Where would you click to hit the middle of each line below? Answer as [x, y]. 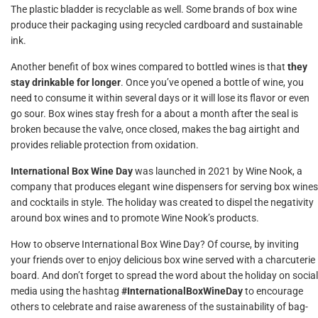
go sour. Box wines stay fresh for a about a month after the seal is [154, 114]
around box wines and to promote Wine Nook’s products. [135, 218]
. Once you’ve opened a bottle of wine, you [212, 82]
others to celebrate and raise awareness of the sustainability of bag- [159, 307]
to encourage [273, 291]
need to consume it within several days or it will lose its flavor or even [160, 98]
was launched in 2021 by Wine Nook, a [218, 171]
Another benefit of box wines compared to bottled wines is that [149, 67]
